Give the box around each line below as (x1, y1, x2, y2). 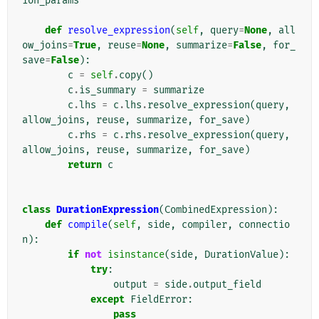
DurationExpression (56, 204, 159, 216)
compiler (182, 219, 227, 231)
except (90, 293, 125, 306)
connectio (239, 219, 290, 231)
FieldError (130, 293, 187, 306)
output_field (193, 278, 261, 291)
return (68, 159, 102, 172)
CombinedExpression (164, 204, 267, 216)
